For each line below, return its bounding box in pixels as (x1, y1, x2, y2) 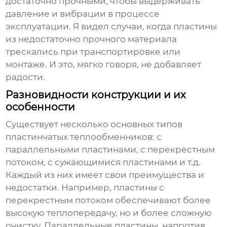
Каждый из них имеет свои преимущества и (6, 170, 205, 180)
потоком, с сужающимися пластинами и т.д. (6, 157, 201, 168)
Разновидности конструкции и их (6, 89, 186, 101)
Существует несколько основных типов (6, 119, 183, 130)
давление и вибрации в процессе (6, 9, 160, 19)
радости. (6, 72, 46, 83)
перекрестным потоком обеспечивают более (6, 195, 211, 206)
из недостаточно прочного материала (6, 34, 177, 45)
